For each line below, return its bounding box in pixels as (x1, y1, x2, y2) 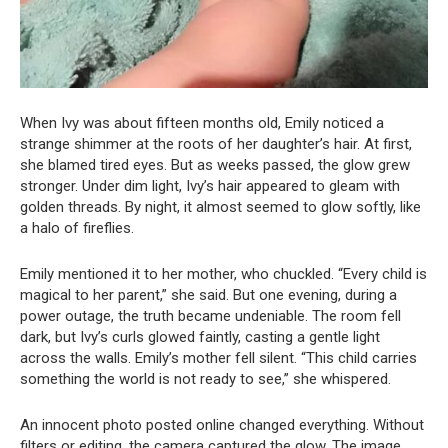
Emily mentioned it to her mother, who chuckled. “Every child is (20, 264, 427, 283)
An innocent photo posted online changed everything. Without (20, 415, 424, 434)
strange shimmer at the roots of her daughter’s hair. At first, (20, 134, 412, 153)
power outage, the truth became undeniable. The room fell (20, 306, 401, 325)
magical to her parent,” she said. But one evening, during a (20, 285, 397, 304)
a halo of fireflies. (20, 218, 134, 237)
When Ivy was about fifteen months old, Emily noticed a (20, 113, 384, 132)
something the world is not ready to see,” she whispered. (20, 369, 391, 388)
